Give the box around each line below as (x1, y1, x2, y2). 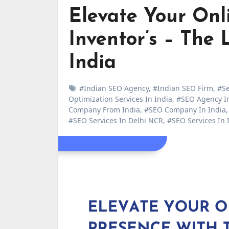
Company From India (68, 105, 140, 114)
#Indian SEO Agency (79, 83, 149, 93)
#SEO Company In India (144, 105, 226, 114)
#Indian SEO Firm (153, 83, 213, 93)
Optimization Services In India (68, 94, 172, 104)
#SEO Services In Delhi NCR (68, 116, 163, 125)
